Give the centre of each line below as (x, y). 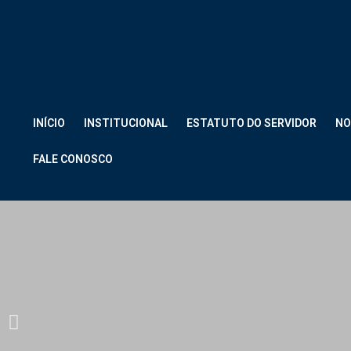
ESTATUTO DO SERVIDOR (251, 123)
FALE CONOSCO (73, 159)
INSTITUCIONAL (126, 123)
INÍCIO (49, 123)
